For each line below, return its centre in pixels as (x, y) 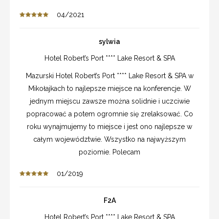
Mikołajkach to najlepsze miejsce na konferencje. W (109, 89)
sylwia (109, 42)
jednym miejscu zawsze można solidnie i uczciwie (109, 101)
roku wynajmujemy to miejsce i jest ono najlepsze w (109, 127)
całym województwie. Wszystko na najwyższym (109, 140)
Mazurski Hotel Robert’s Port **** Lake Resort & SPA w (109, 76)
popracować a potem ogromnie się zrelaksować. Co (109, 114)
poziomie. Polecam (109, 152)
